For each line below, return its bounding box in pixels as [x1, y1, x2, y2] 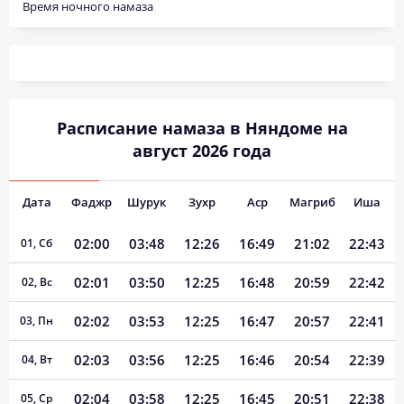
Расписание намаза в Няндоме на [56, 117, 348, 139]
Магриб [289, 194, 335, 210]
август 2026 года [133, 140, 271, 161]
